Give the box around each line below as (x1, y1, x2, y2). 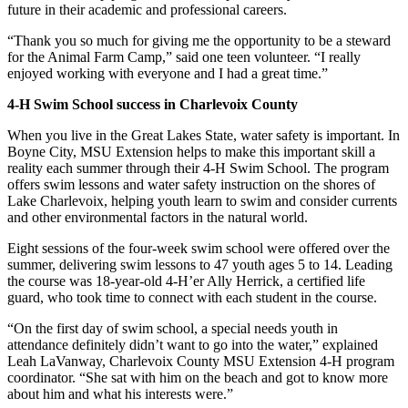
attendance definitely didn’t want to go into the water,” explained (7, 336, 378, 352)
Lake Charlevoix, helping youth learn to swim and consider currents (7, 192, 397, 209)
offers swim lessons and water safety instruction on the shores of (7, 176, 375, 192)
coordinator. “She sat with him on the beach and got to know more (7, 369, 388, 385)
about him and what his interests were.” (7, 385, 233, 402)
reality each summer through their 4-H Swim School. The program (7, 159, 389, 176)
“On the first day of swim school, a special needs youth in (7, 320, 338, 336)
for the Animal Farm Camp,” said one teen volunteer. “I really (7, 48, 361, 65)
